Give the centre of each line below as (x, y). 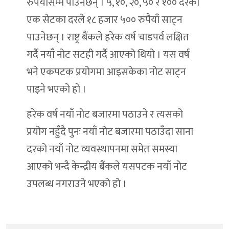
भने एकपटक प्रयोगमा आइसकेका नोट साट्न (106, 72)
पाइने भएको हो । (56, 90)
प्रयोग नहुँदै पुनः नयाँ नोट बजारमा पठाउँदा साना (110, 132)
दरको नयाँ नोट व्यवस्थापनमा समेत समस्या (102, 150)
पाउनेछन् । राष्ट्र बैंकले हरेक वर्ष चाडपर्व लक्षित (108, 38)
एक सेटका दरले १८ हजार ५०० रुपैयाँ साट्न (105, 20)
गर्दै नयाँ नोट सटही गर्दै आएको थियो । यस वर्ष (108, 55)
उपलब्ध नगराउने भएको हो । (77, 184)
